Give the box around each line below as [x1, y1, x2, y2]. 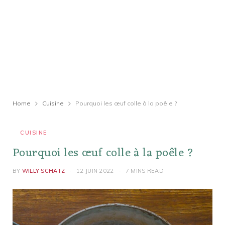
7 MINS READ [125, 167, 164, 174]
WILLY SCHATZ [22, 167, 65, 174]
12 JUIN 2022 [76, 167, 114, 174]
